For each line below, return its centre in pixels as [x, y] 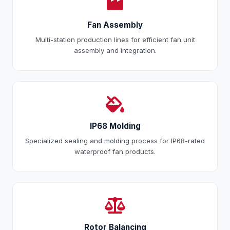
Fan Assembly [115, 25]
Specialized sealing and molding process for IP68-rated [115, 141]
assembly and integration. [115, 51]
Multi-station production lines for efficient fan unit [115, 40]
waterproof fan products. [115, 152]
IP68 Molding [115, 126]
